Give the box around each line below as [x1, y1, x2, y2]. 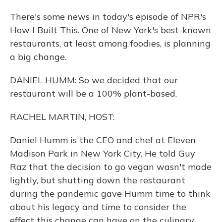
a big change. [10, 51, 66, 62]
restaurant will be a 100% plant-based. [10, 88, 177, 99]
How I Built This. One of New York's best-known [10, 24, 211, 36]
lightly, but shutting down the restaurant [10, 174, 185, 186]
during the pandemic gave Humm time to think [10, 188, 211, 199]
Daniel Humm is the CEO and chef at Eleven [10, 134, 196, 146]
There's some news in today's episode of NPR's [10, 11, 206, 22]
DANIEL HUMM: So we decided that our [10, 74, 178, 86]
